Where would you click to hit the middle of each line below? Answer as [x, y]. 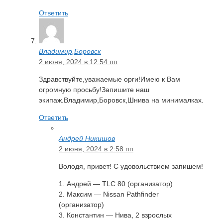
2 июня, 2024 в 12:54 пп [78, 61]
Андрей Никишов [87, 138]
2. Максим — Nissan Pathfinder [109, 194]
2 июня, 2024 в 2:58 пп [96, 149]
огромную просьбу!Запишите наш [94, 89]
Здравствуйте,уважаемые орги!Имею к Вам [110, 79]
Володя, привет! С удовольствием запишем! [131, 166]
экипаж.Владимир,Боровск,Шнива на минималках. [121, 100]
